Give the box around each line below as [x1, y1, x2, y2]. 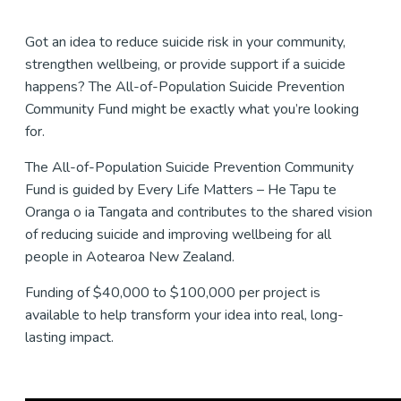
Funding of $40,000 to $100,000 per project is [24, 283, 320, 303]
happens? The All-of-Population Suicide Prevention [24, 77, 345, 97]
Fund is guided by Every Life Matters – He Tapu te [24, 180, 337, 200]
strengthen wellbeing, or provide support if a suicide [24, 55, 346, 74]
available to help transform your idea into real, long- [24, 305, 345, 325]
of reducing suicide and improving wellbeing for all [24, 225, 332, 244]
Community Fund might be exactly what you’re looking [24, 99, 360, 119]
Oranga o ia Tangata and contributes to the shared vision [24, 202, 373, 222]
